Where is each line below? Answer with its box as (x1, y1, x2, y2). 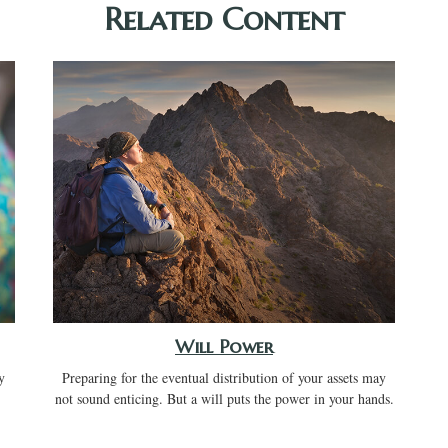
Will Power (175, 335, 273, 359)
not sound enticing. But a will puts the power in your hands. (54, 389, 394, 409)
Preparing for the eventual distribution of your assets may (62, 368, 386, 388)
